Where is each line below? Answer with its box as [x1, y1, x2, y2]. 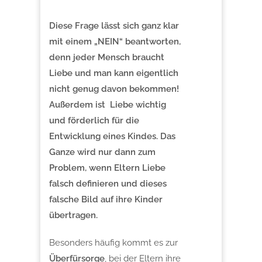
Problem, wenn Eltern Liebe [49, 162, 166, 173]
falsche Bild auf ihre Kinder [49, 194, 163, 205]
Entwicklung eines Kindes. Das [49, 130, 175, 142]
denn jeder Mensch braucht [49, 51, 164, 63]
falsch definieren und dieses [49, 178, 167, 189]
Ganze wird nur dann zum [49, 146, 156, 157]
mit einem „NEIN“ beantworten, [49, 36, 181, 47]
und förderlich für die [49, 115, 139, 126]
